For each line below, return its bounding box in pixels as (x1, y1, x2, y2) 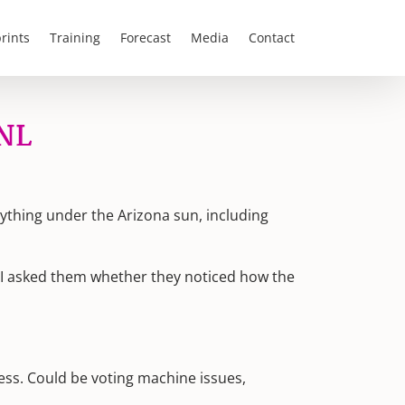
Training (50, 29, 100, 46)
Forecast (120, 29, 171, 46)
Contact (249, 29, 295, 46)
